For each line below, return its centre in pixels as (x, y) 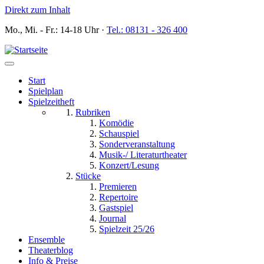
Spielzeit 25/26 (127, 229)
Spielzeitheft (51, 102)
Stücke (88, 176)
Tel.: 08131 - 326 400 (147, 30)
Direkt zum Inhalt (37, 10)
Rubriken (93, 112)
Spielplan (46, 91)
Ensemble (47, 240)
